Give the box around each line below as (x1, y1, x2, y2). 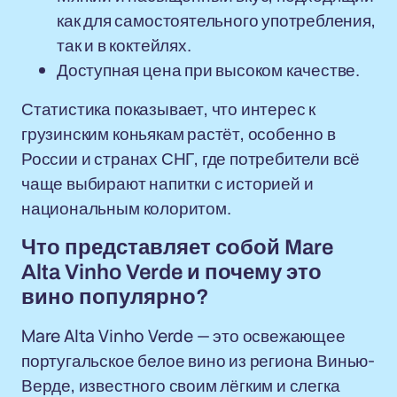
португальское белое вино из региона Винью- (21, 349, 375, 372)
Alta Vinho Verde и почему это (21, 261, 322, 284)
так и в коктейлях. (57, 34, 191, 57)
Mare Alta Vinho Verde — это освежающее (21, 324, 346, 347)
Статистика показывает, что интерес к (21, 97, 316, 121)
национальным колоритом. (21, 197, 231, 220)
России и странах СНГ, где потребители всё (21, 147, 361, 170)
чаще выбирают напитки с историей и (21, 172, 314, 195)
